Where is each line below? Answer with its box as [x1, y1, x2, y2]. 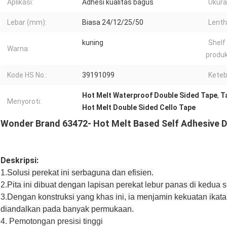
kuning [82, 39, 103, 47]
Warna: [7, 45, 29, 53]
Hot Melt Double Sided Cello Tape [82, 103, 196, 112]
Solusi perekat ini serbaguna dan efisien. [7, 168, 154, 177]
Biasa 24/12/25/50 [82, 18, 143, 27]
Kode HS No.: [7, 71, 47, 80]
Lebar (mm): [7, 18, 47, 27]
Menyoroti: [7, 97, 42, 106]
